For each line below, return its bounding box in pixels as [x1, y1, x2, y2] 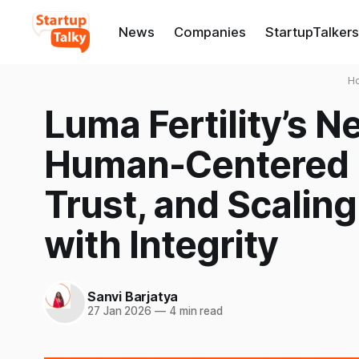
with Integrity [44, 222, 278, 267]
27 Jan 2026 [87, 304, 152, 317]
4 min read [165, 304, 224, 317]
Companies [173, 24, 246, 40]
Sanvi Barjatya [87, 288, 179, 305]
